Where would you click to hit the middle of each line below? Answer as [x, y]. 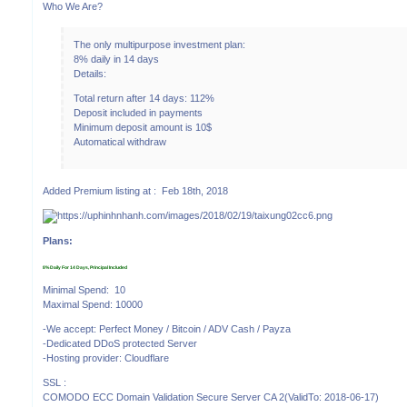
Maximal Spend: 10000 [93, 304]
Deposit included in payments [138, 113]
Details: [89, 74]
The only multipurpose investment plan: [159, 45]
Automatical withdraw [119, 142]
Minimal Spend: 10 [84, 289]
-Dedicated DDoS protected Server [120, 343]
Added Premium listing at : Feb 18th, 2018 [136, 190]
